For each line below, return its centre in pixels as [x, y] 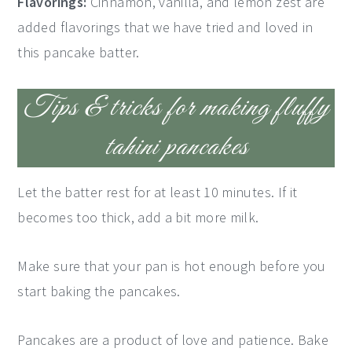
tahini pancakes [176, 147]
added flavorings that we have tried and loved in [165, 27]
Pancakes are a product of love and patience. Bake [173, 340]
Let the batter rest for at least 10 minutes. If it [158, 192]
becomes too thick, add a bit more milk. [138, 217]
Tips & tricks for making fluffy [176, 108]
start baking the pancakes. [99, 291]
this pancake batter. [79, 52]
